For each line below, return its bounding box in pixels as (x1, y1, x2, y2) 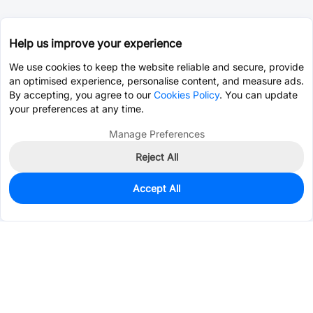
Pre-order (224, 194, 268, 206)
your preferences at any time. (9, 103, 144, 115)
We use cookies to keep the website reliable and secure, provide (9, 61, 304, 73)
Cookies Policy (154, 89, 219, 101)
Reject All (135, 151, 178, 163)
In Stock (15, 187, 55, 198)
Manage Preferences (108, 128, 205, 140)
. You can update (219, 89, 298, 101)
